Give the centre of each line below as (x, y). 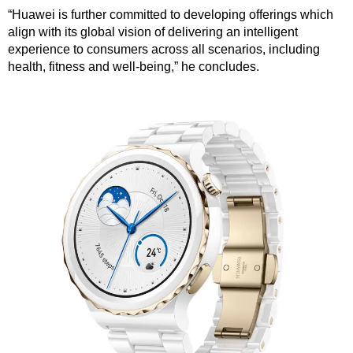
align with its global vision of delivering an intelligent (153, 32)
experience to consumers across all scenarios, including (164, 50)
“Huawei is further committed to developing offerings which (171, 15)
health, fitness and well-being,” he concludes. (134, 67)
